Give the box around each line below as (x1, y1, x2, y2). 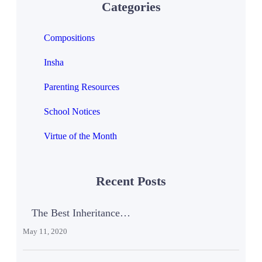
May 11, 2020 (22, 227, 67, 236)
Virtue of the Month (43, 130, 117, 141)
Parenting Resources (43, 81, 119, 92)
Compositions (43, 32, 95, 43)
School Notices (43, 106, 100, 116)
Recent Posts (96, 174, 166, 189)
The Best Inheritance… (31, 207, 130, 219)
